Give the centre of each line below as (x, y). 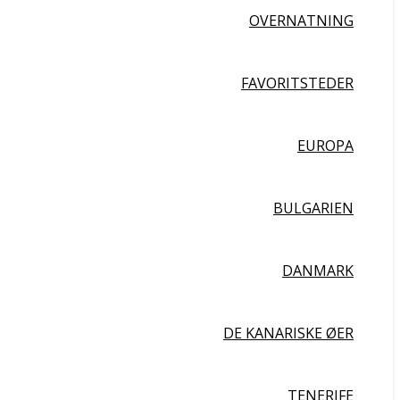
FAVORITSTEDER (297, 83)
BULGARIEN (313, 208)
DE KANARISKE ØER (288, 333)
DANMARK (318, 271)
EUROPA (325, 146)
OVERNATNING (301, 21)
